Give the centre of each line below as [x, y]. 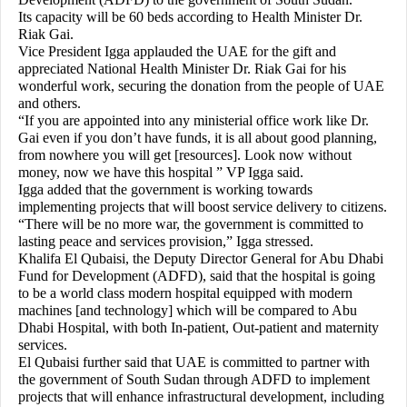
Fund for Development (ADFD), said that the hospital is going [197, 276]
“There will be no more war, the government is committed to [191, 224]
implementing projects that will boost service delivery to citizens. [203, 207]
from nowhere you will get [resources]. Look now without [185, 155]
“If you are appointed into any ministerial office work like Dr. [194, 120]
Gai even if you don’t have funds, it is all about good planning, [198, 138]
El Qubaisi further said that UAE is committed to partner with [194, 362]
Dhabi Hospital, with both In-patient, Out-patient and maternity [199, 328]
